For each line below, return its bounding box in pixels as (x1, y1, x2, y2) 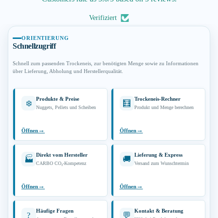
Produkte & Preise (36, 96, 79, 102)
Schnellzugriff (13, 42, 56, 51)
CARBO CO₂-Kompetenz (36, 161, 86, 166)
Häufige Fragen (36, 208, 73, 214)
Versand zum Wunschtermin (134, 161, 189, 166)
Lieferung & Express (134, 152, 182, 158)
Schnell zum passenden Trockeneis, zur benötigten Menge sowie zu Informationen (13, 60, 199, 67)
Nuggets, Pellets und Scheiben (36, 105, 96, 110)
